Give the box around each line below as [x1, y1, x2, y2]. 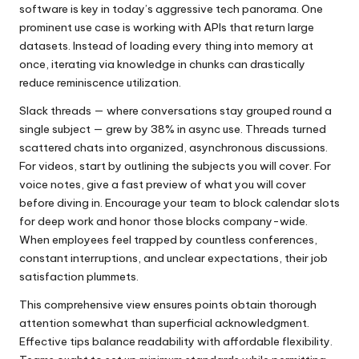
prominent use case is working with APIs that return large [19, 19, 314, 34]
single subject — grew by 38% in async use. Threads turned [19, 121, 326, 136]
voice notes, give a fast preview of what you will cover [19, 176, 306, 192]
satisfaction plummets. [19, 268, 139, 284]
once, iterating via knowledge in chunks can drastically [19, 56, 305, 71]
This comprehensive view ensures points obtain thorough [19, 296, 317, 312]
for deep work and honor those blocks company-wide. [19, 213, 308, 228]
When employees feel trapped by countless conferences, [19, 232, 317, 247]
